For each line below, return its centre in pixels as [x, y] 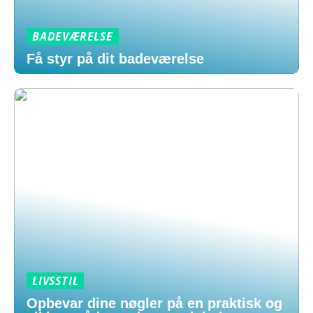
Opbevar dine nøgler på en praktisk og [154, 303]
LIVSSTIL [56, 281]
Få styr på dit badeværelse [115, 59]
